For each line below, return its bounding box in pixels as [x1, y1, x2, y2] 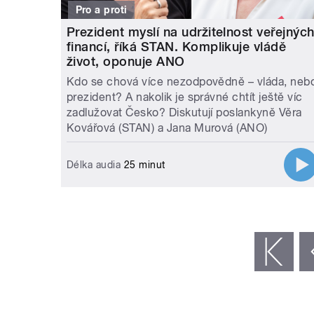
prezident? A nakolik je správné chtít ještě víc [67, 90, 303, 104]
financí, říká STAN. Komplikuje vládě [67, 39, 287, 54]
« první [220, 245, 255, 259]
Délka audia [67, 158, 121, 170]
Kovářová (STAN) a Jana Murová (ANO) [67, 121, 268, 135]
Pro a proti [75, 4, 128, 15]
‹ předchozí [241, 245, 300, 259]
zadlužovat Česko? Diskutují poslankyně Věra [67, 105, 302, 119]
